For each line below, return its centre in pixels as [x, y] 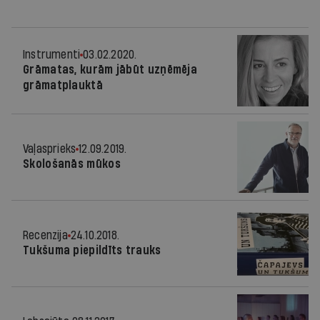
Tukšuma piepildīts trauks [92, 250]
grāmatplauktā [63, 85]
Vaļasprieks [50, 149]
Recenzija [45, 235]
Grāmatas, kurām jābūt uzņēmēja [110, 70]
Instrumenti [52, 55]
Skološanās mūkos [72, 164]
